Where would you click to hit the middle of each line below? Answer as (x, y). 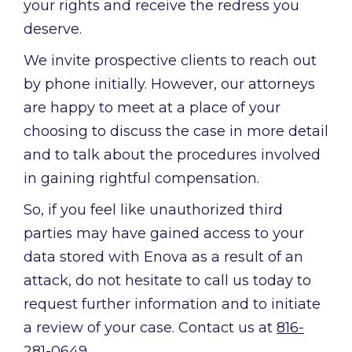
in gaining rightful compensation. (141, 179)
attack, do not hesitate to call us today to (167, 281)
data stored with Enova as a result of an (163, 257)
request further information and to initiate (172, 304)
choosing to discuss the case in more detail (176, 132)
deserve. (53, 29)
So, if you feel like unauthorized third (153, 210)
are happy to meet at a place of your (152, 108)
